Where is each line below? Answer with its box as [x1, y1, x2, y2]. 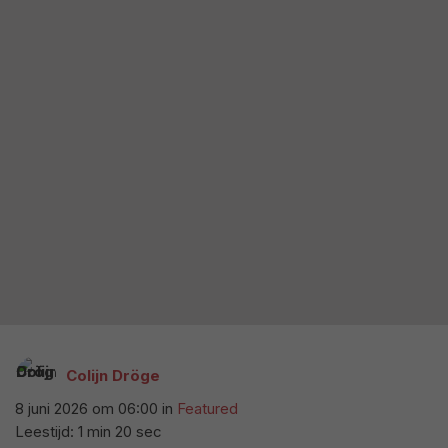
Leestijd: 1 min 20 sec [15, 422, 162, 442]
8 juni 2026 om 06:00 [15, 399, 158, 419]
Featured [177, 399, 238, 419]
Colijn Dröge [66, 366, 160, 386]
